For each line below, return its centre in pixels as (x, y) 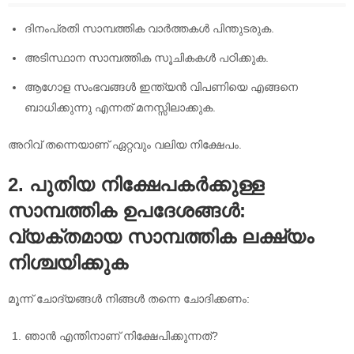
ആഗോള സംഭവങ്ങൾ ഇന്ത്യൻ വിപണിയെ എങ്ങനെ (161, 87)
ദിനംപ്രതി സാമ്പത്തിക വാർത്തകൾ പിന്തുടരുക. (149, 29)
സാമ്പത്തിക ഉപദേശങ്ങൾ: (127, 210)
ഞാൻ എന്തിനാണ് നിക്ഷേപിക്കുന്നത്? (121, 336)
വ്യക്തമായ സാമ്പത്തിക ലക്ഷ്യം (161, 236)
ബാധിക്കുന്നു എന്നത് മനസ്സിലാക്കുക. (120, 107)
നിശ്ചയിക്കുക (68, 262)
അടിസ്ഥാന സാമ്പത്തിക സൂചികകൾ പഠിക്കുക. (147, 58)
